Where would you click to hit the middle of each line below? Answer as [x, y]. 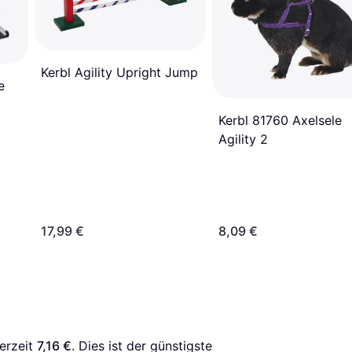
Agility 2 [243, 139]
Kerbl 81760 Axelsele [280, 120]
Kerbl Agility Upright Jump [119, 73]
